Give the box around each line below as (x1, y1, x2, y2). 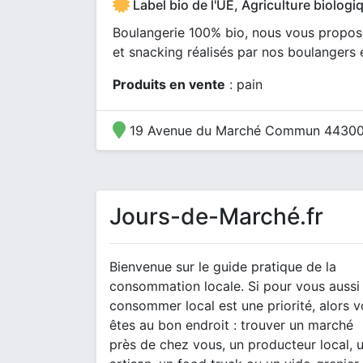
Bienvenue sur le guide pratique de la (109, 258, 336, 275)
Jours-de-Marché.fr (109, 203, 323, 230)
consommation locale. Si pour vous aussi (109, 278, 360, 294)
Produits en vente (113, 76, 225, 92)
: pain (225, 76, 263, 92)
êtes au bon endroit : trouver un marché (109, 317, 353, 333)
